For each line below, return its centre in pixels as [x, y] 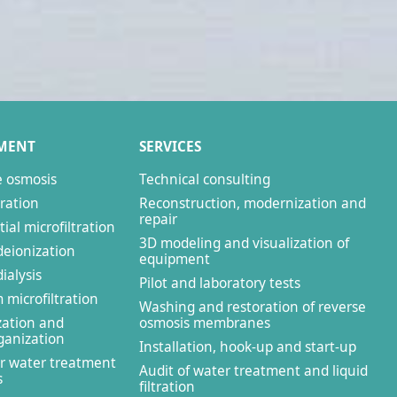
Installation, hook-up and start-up [248, 347]
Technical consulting [205, 179]
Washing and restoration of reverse [253, 307]
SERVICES [170, 147]
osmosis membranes [205, 323]
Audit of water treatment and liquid [253, 371]
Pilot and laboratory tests [220, 283]
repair [158, 219]
